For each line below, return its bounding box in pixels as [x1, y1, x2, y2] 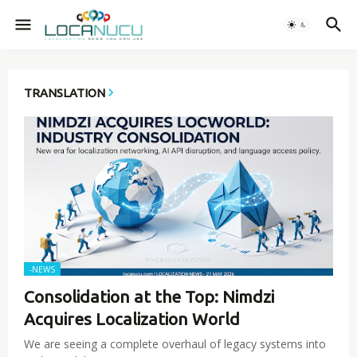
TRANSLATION [24, 86, 105, 100]
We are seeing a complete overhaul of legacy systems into [24, 336, 326, 351]
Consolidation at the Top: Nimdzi [24, 287, 274, 306]
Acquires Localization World [24, 309, 240, 328]
